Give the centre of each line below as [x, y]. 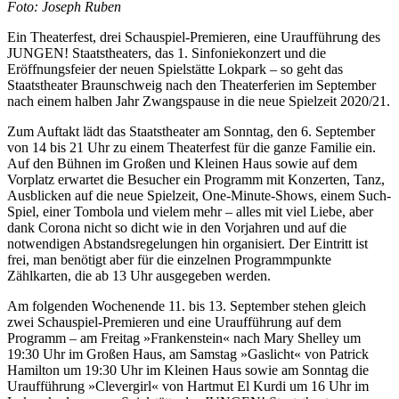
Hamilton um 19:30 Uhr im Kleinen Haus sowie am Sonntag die [188, 370]
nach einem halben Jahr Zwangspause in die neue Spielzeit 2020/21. [199, 101]
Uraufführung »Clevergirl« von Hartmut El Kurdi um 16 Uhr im [188, 386]
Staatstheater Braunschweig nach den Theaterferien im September [191, 85]
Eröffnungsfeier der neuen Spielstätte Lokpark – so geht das [175, 69]
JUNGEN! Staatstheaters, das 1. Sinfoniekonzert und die [167, 53]
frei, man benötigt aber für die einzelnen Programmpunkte [169, 259]
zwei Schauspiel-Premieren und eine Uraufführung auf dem [174, 322]
